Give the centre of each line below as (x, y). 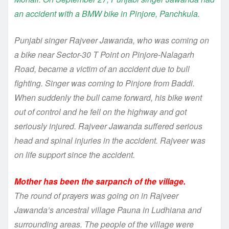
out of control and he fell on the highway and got (100, 111)
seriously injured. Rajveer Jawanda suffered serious (108, 126)
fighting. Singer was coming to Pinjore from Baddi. (105, 83)
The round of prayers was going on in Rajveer (96, 195)
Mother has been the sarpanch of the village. (100, 181)
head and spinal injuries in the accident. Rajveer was (110, 140)
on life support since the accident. (75, 154)
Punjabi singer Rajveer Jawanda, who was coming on (112, 40)
